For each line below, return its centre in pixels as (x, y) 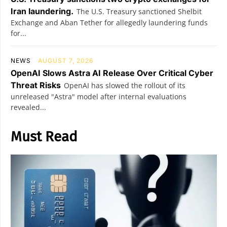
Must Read (44, 137)
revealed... (28, 107)
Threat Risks (36, 85)
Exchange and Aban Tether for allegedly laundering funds (109, 23)
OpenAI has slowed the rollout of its (125, 85)
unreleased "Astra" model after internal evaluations (99, 97)
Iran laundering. (42, 11)
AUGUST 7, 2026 (66, 61)
